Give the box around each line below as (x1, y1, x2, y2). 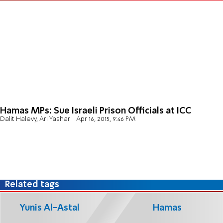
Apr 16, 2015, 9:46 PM (76, 116, 135, 123)
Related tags (5, 180, 60, 190)
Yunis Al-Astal (19, 203, 80, 213)
